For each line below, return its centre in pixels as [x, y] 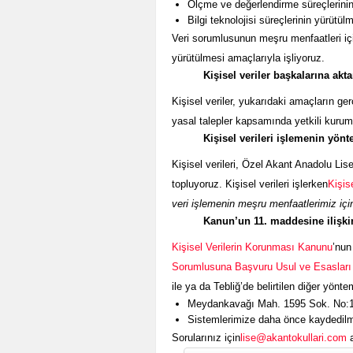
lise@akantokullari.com [294, 338]
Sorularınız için [206, 338]
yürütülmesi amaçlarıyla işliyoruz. [248, 58]
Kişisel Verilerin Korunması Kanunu [252, 247]
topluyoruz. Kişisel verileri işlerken [250, 184]
